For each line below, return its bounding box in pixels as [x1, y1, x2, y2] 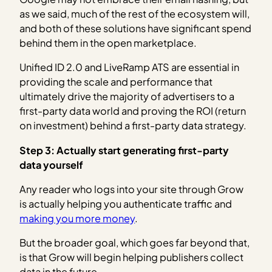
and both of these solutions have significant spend [19, 22, 252, 35]
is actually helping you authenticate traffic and [19, 197, 233, 211]
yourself [43, 158, 84, 171]
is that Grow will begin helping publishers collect [19, 251, 244, 264]
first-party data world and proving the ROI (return [19, 104, 246, 118]
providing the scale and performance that [19, 75, 213, 89]
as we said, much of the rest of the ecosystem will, [19, 7, 250, 21]
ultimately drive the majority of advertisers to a [19, 90, 235, 103]
